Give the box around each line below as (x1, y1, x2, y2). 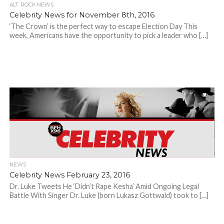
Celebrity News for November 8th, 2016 (9, 10, 154, 20)
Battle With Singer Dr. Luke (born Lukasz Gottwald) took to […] (9, 191, 208, 200)
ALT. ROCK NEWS (9, 1, 53, 8)
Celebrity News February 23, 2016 (9, 170, 130, 180)
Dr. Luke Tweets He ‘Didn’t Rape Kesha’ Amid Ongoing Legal (9, 182, 199, 191)
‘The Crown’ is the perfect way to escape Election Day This (9, 22, 197, 31)
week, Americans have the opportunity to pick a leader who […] (9, 31, 208, 40)
